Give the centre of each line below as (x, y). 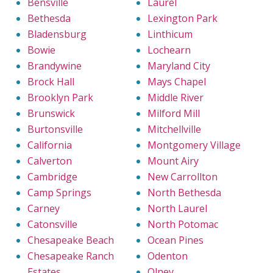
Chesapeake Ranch (71, 256)
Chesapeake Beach (71, 240)
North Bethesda (184, 193)
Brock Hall (51, 82)
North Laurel (177, 209)
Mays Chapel (177, 82)
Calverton (50, 161)
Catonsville (52, 225)
